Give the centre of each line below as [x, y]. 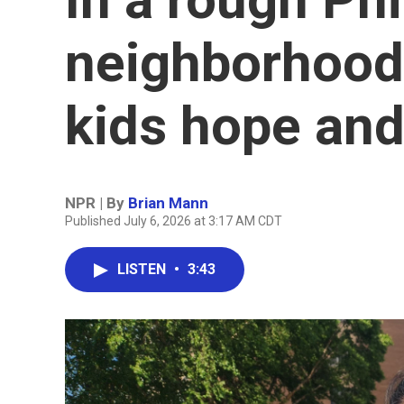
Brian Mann [168, 203]
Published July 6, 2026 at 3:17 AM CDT [174, 221]
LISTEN [143, 269]
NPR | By [96, 203]
